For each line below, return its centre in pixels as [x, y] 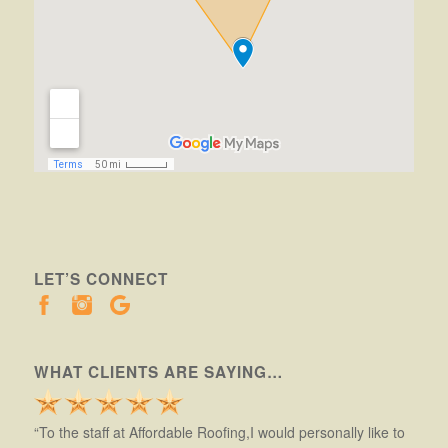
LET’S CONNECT [100, 279]
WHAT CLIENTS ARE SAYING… [158, 372]
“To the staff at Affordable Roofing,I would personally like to [219, 431]
